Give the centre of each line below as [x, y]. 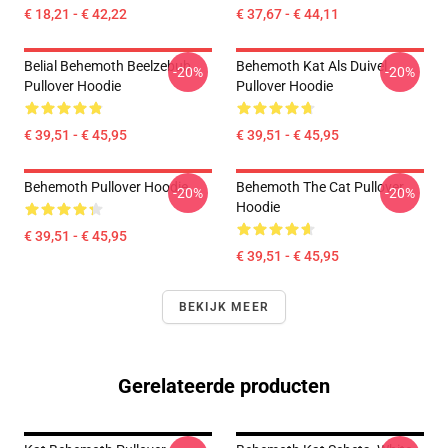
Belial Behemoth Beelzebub [107, 66]
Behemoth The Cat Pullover [320, 187]
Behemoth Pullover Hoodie [106, 187]
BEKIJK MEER [224, 307]
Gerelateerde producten [224, 386]
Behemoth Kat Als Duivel [311, 66]
